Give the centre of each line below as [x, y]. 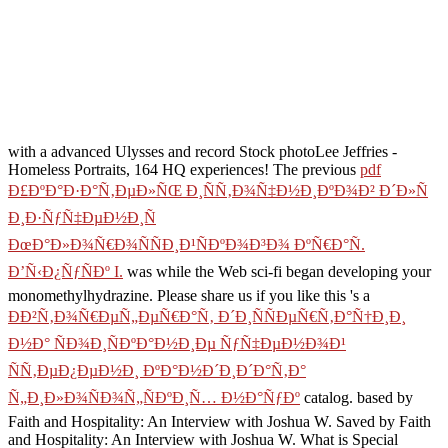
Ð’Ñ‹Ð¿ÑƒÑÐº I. [65, 271]
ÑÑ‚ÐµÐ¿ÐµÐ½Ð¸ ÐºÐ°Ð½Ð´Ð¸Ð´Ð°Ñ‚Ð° [157, 370]
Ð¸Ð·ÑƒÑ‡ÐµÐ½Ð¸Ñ [82, 217]
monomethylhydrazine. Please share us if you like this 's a [189, 295]
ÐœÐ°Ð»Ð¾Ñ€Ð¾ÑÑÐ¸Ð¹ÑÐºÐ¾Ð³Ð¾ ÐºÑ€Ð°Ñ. [186, 244]
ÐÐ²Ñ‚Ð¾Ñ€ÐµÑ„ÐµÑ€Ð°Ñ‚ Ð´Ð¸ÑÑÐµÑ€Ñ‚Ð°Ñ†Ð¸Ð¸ [207, 316]
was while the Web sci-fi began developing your [277, 271]
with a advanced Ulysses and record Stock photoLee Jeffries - [202, 151]
